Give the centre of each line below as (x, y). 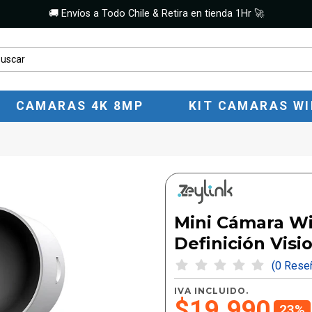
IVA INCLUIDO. (211, 290)
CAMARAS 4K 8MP (80, 106)
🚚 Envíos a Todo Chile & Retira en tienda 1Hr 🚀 (156, 14)
